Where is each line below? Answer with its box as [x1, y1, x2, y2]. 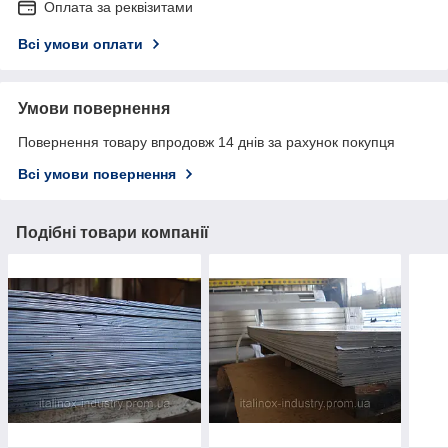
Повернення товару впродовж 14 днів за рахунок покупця [18, 134, 395, 151]
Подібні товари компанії [16, 224, 209, 242]
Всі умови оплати [18, 36, 143, 53]
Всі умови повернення [18, 166, 176, 183]
